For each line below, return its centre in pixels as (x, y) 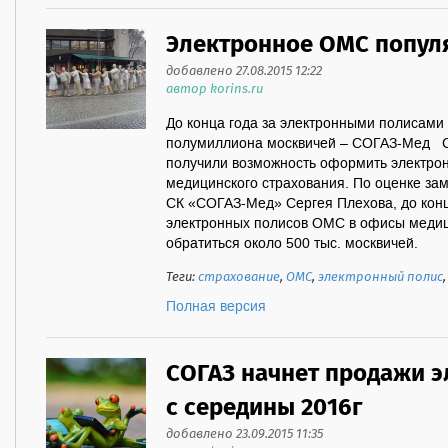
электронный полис (380, 277)
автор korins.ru (214, 89)
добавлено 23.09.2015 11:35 (244, 434)
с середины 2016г (264, 408)
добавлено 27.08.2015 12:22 (244, 71)
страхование (239, 277)
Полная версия (216, 307)
